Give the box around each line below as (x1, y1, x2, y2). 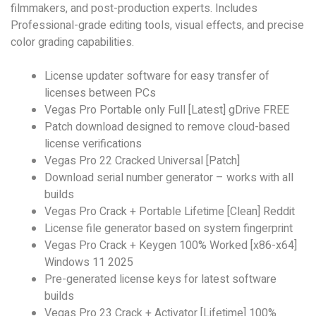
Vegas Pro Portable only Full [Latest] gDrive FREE (44, 102, 289, 119)
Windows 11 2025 (44, 254, 133, 271)
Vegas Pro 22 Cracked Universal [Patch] (44, 152, 240, 169)
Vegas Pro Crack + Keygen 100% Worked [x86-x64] (44, 237, 297, 254)
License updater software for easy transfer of (44, 68, 269, 85)
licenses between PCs (44, 85, 156, 102)
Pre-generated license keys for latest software (44, 271, 276, 288)
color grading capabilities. (11, 34, 134, 51)
